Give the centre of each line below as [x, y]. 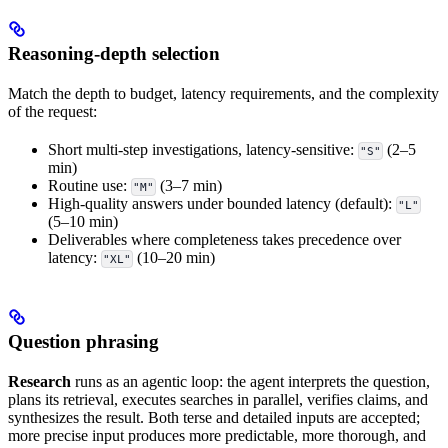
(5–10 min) [83, 222]
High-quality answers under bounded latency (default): [222, 204]
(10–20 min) [174, 258]
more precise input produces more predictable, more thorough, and [217, 436]
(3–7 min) [189, 186]
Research [39, 382]
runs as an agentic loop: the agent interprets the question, [250, 382]
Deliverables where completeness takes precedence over [224, 240]
